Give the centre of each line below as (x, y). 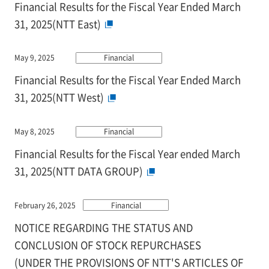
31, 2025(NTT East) (57, 24)
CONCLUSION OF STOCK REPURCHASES (107, 245)
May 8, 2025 (34, 131)
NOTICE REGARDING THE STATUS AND (103, 228)
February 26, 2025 (45, 205)
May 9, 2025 (34, 58)
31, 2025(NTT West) (59, 98)
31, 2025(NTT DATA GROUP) (78, 171)
